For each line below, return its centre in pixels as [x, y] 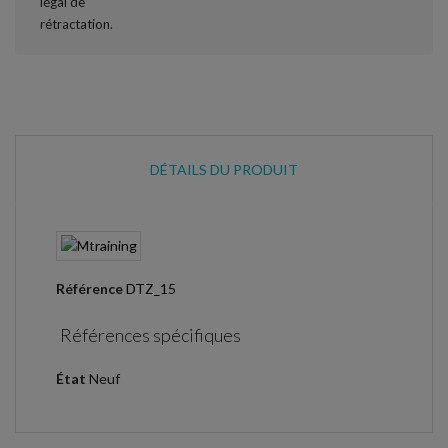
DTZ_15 [151, 288]
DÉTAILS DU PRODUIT [224, 169]
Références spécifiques [151, 335]
